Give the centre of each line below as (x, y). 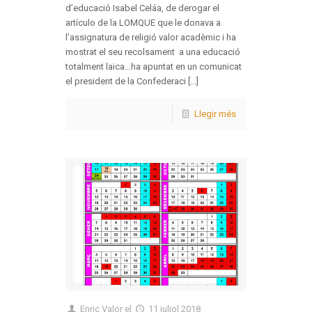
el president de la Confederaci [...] (132, 81)
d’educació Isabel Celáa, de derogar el (142, 8)
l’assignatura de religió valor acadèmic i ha (151, 37)
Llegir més (215, 114)
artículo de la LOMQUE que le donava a (143, 23)
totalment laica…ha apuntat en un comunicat (154, 67)
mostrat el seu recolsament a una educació (153, 52)
